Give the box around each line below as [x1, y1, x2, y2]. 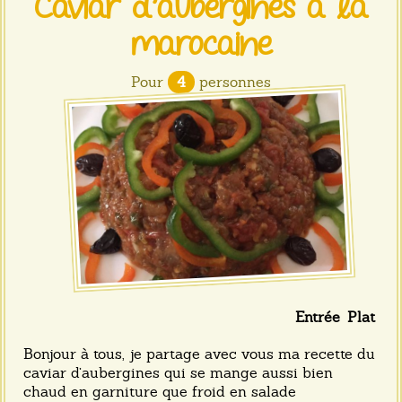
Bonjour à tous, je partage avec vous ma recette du [23, 345, 375, 363]
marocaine [130, 27, 272, 64]
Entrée [295, 308, 340, 327]
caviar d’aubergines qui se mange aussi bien [23, 363, 333, 382]
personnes [195, 73, 271, 92]
